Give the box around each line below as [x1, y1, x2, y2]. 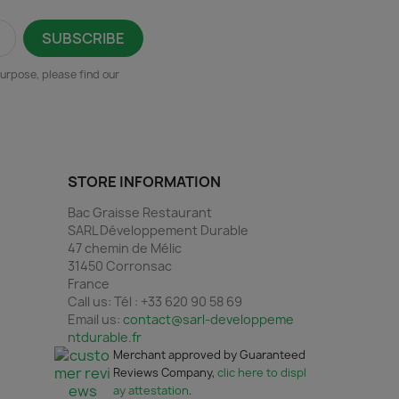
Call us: [68, 292, 114, 310]
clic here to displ [217, 364, 306, 380]
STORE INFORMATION [68, 171, 221, 191]
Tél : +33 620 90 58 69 [114, 292, 242, 310]
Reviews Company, [113, 364, 217, 380]
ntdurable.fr [68, 328, 142, 346]
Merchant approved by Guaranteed [113, 346, 305, 362]
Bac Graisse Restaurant [68, 203, 212, 221]
